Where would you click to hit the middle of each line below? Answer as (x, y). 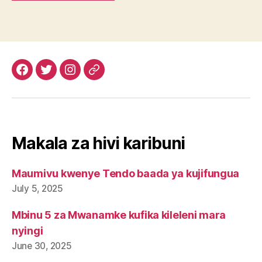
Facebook (45, 77)
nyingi (27, 230)
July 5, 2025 (37, 188)
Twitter (62, 77)
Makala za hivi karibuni (99, 143)
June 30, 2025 (42, 246)
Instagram (93, 77)
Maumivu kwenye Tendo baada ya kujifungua (126, 173)
